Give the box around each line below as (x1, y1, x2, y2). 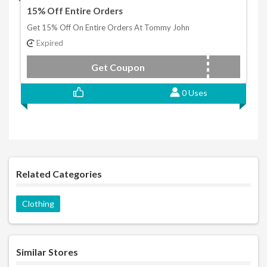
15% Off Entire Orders (27, 5, 123, 17)
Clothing (22, 198, 54, 209)
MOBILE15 (194, 62, 235, 73)
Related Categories (16, 168, 102, 180)
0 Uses (181, 88, 207, 98)
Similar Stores (16, 246, 78, 258)
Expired (35, 38, 63, 48)
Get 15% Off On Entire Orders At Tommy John (27, 23, 190, 33)
